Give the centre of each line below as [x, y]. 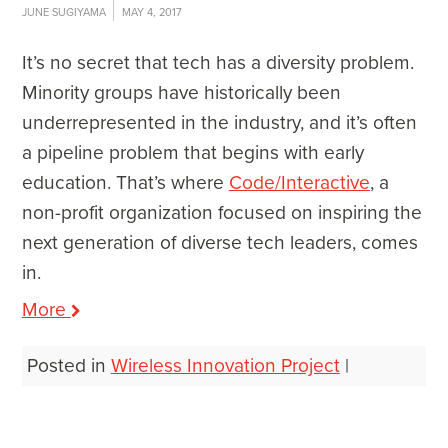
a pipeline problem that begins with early [192, 152]
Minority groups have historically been [181, 92]
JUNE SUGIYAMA [63, 12]
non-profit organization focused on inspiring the [221, 212]
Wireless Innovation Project [225, 365]
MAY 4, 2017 [151, 12]
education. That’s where [125, 182]
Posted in [68, 365]
